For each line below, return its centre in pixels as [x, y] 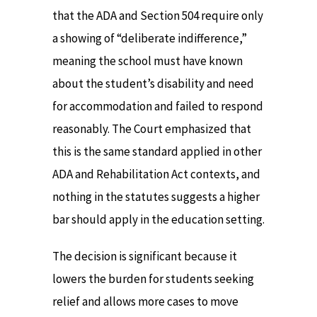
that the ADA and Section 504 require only [158, 15]
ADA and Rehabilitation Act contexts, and [156, 174]
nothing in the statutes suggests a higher [156, 196]
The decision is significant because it [145, 257]
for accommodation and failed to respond [158, 106]
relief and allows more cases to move [145, 302]
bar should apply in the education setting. [158, 219]
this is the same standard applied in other [157, 151]
